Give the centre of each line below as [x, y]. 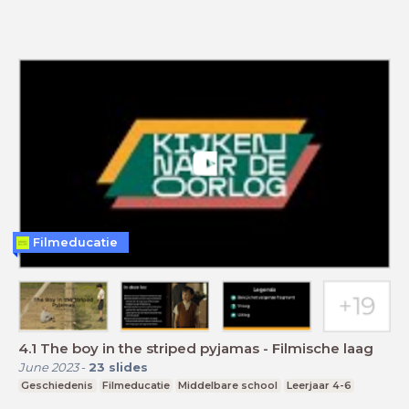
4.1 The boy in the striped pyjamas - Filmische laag [196, 348]
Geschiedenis [58, 385]
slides [128, 367]
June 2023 [48, 367]
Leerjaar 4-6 [320, 385]
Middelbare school [228, 385]
